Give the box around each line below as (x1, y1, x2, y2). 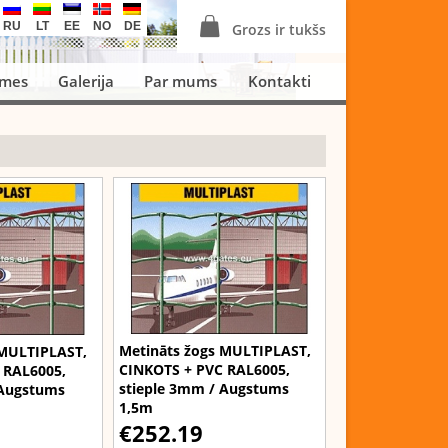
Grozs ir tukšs (232, 20, 326, 39)
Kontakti (247, 71, 311, 91)
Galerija (58, 71, 115, 91)
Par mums (144, 71, 218, 91)
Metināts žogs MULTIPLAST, (119, 341, 311, 361)
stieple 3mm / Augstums (119, 379, 289, 399)
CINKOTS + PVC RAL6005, (119, 360, 290, 380)
